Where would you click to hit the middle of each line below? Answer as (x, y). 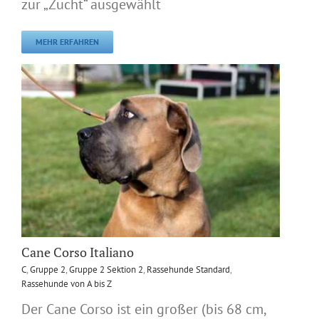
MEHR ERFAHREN (67, 41)
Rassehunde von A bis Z (67, 283)
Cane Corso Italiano (78, 252)
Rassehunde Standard (188, 269)
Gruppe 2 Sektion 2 (106, 269)
